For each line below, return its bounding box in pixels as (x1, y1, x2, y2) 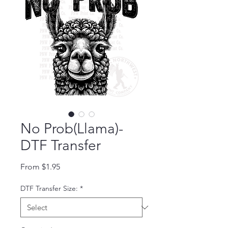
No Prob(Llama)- (20, 120, 123, 137)
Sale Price (60, 161, 95, 172)
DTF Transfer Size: (20, 184, 78, 193)
